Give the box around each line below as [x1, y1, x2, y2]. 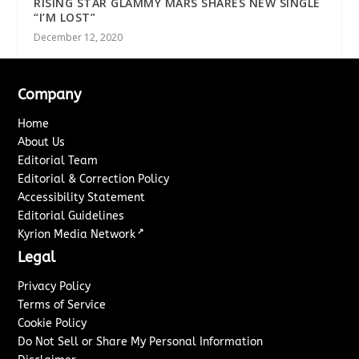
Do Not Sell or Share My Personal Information [18, 334, 264, 349]
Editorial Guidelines [18, 208, 125, 223]
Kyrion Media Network [18, 227, 136, 241]
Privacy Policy [18, 279, 91, 293]
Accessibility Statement [18, 190, 146, 204]
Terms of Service [18, 297, 107, 312]
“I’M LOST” [34, 9, 96, 25]
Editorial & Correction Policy [18, 171, 170, 186]
